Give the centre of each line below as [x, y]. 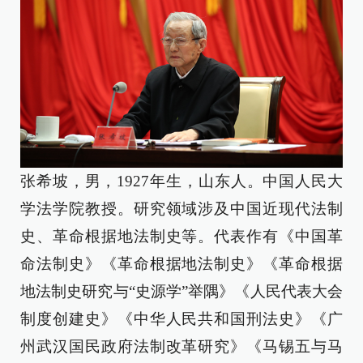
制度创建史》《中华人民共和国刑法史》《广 [181, 319]
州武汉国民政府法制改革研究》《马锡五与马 [181, 347]
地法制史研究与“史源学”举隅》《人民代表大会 [181, 292]
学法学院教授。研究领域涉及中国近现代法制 [181, 209]
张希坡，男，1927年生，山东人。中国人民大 [181, 181]
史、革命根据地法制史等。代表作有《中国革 [181, 237]
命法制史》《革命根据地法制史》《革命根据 [181, 264]
